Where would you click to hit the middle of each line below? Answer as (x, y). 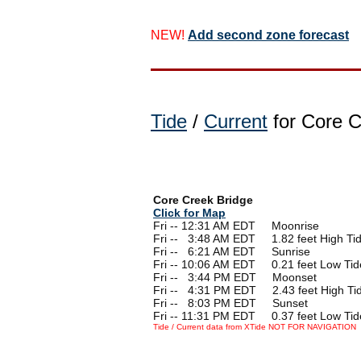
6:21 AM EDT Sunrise (249, 251)
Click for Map (189, 212)
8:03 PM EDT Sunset (248, 303)
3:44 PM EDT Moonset (252, 277)
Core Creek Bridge (203, 199)
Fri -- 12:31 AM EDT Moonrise (236, 225)
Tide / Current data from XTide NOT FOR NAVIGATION (255, 326)
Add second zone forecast (268, 35)
